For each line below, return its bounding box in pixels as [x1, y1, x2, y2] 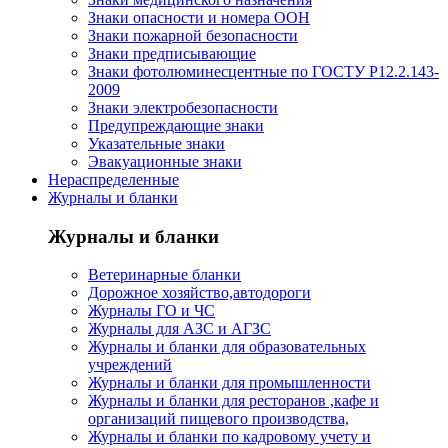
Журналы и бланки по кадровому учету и [88, 428, 371, 446]
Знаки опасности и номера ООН [88, 8, 310, 26]
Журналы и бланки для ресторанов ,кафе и [88, 392, 379, 410]
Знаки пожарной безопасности [88, 26, 298, 44]
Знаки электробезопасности [88, 98, 278, 116]
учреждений [88, 356, 172, 374]
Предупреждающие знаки [88, 116, 264, 134]
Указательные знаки [88, 134, 225, 152]
